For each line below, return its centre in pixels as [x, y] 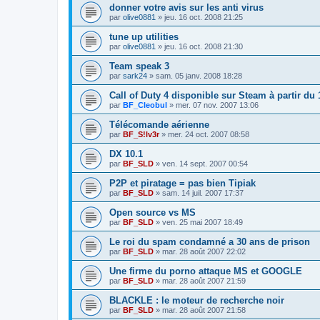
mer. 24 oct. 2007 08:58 [209, 135]
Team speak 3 [139, 66]
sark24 [135, 76]
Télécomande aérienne [159, 125]
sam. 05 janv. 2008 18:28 [199, 76]
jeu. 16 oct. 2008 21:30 [204, 47]
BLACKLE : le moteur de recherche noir [197, 301]
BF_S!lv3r [141, 135]
